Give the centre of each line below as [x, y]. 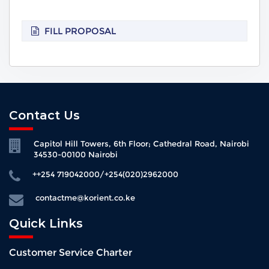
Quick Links [46, 224]
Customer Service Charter [71, 253]
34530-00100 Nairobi [76, 155]
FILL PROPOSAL [80, 31]
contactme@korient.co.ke [85, 198]
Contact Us [44, 116]
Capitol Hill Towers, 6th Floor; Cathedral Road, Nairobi [141, 144]
